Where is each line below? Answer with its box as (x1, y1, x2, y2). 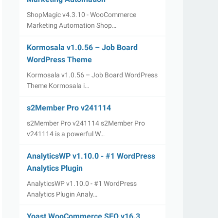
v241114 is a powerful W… (27, 130, 105, 138)
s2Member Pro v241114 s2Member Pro (27, 119, 145, 127)
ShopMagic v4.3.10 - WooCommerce (27, 11, 136, 18)
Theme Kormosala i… (27, 82, 89, 90)
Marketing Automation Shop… (27, 21, 116, 29)
